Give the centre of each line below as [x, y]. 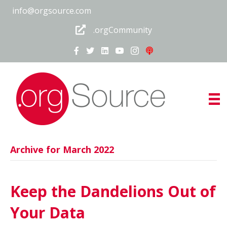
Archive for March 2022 [62, 149]
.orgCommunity [122, 30]
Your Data [48, 213]
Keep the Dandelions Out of [113, 191]
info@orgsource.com [52, 11]
